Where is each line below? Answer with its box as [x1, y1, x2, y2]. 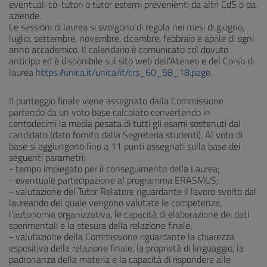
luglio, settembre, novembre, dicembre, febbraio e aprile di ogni [9, 31, 254, 45]
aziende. [9, 8, 41, 23]
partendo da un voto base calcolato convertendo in [9, 105, 210, 119]
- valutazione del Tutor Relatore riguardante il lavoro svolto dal [9, 184, 256, 198]
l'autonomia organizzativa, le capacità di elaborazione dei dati [9, 207, 249, 221]
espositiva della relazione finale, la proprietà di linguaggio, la [9, 241, 244, 255]
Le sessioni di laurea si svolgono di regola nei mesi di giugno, [9, 20, 244, 34]
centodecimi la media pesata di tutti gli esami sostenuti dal [9, 116, 241, 131]
